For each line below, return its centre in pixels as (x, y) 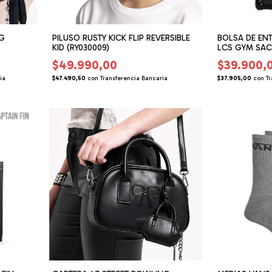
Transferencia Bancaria (134, 78)
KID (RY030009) (80, 47)
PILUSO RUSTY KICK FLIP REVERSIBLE (121, 38)
